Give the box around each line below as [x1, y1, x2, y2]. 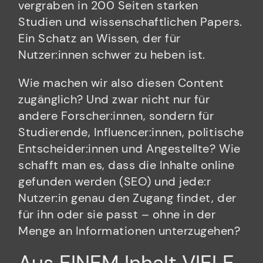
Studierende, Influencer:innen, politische [18, 124, 244, 140]
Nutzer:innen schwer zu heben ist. [18, 47, 205, 63]
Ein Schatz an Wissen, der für [18, 31, 181, 46]
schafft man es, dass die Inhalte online [18, 157, 235, 173]
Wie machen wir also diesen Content [18, 75, 224, 91]
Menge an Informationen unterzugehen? [18, 223, 241, 239]
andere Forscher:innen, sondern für [18, 108, 214, 124]
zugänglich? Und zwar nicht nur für [18, 92, 210, 107]
